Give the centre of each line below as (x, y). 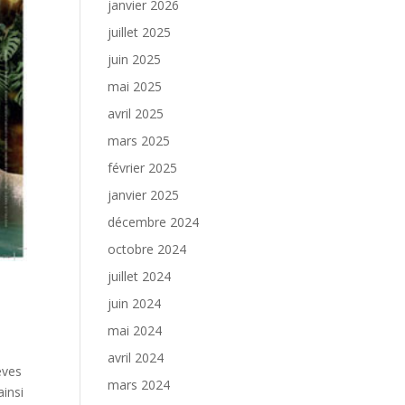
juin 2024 (135, 303)
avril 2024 (136, 358)
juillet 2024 (140, 276)
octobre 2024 (147, 249)
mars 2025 (139, 141)
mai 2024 (135, 330)
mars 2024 (139, 385)
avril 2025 (136, 113)
